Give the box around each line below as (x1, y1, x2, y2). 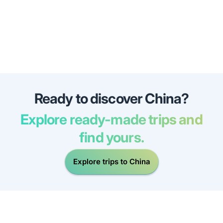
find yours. (79, 128, 144, 146)
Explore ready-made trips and (20, 111, 203, 128)
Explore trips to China (73, 157, 150, 167)
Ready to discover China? (34, 90, 189, 107)
